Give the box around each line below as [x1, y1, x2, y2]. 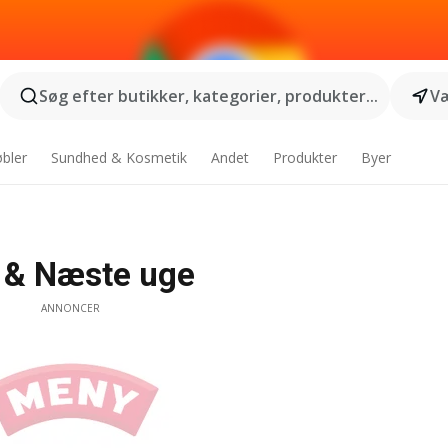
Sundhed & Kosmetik [51, 148, 188, 167]
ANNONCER [40, 301, 100, 315]
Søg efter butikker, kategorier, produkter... [38, 85, 378, 107]
